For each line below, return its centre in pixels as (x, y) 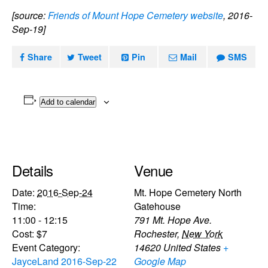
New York (202, 233)
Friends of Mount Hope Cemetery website (135, 15)
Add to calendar (68, 102)
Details (33, 170)
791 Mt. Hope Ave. (173, 220)
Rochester (156, 233)
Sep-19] (29, 29)
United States (192, 247)
